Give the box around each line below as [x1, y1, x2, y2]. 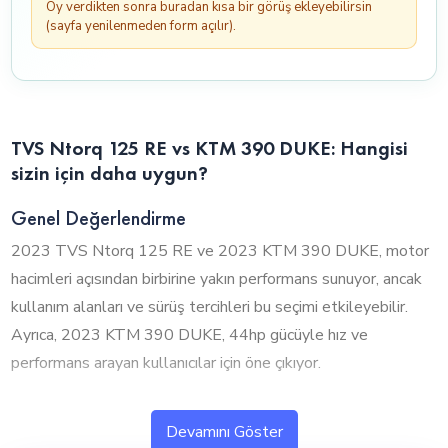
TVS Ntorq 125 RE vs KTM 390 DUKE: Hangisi [11, 134, 409, 161]
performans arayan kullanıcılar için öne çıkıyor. [11, 352, 322, 375]
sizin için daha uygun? [11, 159, 209, 186]
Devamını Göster [165, 420, 283, 443]
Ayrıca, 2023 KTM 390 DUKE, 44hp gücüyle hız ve [11, 324, 369, 347]
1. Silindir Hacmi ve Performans [11, 400, 265, 427]
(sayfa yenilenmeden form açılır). [45, 17, 236, 36]
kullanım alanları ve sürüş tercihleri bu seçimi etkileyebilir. [11, 296, 409, 319]
